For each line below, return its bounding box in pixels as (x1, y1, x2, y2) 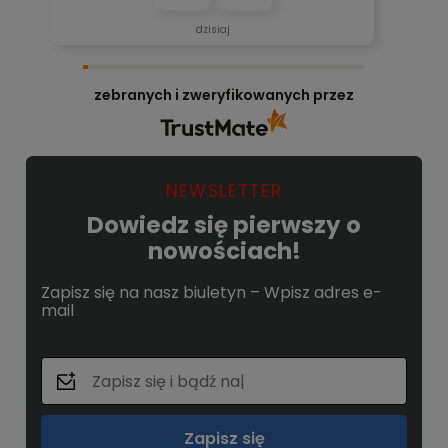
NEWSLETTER (165, 179, 283, 204)
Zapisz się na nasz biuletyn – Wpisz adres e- (41, 281, 382, 305)
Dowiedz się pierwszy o (87, 209, 361, 242)
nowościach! (147, 235, 301, 268)
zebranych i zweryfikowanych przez (94, 85, 354, 106)
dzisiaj (195, 22, 230, 38)
